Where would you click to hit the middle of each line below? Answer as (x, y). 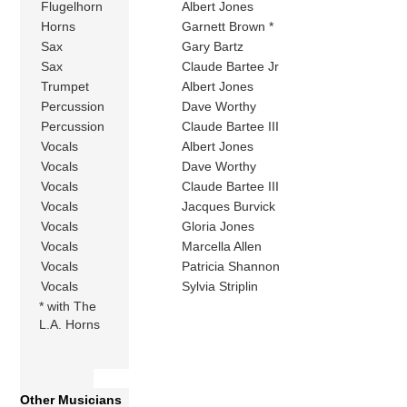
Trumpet (65, 87)
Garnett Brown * (228, 27)
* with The (68, 307)
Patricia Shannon (231, 267)
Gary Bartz (213, 47)
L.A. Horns (70, 325)
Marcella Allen (222, 247)
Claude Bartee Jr (231, 67)
